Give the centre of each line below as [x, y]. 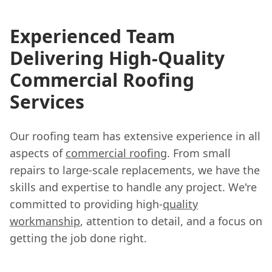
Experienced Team [92, 36]
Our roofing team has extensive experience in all [135, 136]
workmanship [45, 221]
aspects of [38, 153]
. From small [199, 153]
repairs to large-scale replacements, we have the [135, 170]
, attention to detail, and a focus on [171, 221]
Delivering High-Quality [117, 58]
